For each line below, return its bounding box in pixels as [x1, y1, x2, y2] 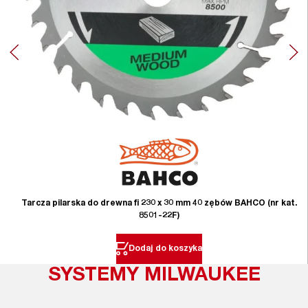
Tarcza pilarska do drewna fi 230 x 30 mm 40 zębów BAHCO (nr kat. [21, 199, 297, 208]
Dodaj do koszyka [128, 244, 202, 253]
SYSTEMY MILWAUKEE [47, 266, 261, 286]
